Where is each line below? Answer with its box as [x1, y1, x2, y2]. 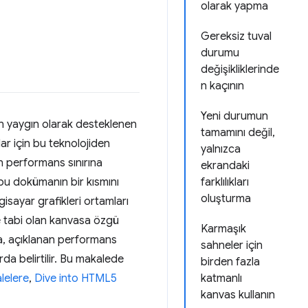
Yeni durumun [201, 109, 268, 123]
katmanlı [201, 272, 242, 285]
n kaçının [201, 79, 244, 93]
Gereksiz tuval [201, 30, 272, 43]
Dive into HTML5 [34, 272, 117, 285]
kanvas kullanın [201, 288, 275, 302]
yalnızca [201, 142, 241, 156]
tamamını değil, [201, 126, 275, 140]
